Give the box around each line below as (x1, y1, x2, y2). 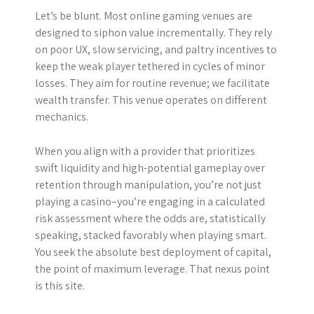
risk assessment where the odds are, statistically (35, 210, 266, 226)
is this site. (35, 278, 85, 293)
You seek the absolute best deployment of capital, (35, 244, 271, 259)
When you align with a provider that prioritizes (35, 143, 255, 158)
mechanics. (35, 109, 88, 124)
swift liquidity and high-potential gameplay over (35, 160, 265, 175)
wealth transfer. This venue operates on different (35, 92, 267, 107)
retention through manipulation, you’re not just (35, 177, 261, 192)
